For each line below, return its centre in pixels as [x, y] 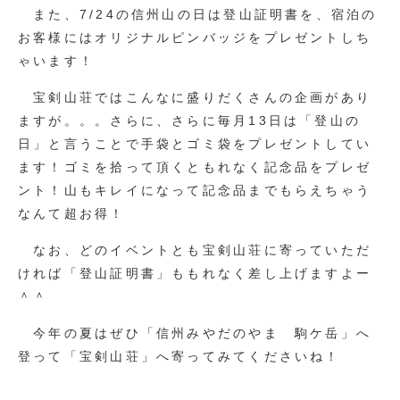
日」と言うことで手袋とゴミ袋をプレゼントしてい [195, 143]
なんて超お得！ [72, 213]
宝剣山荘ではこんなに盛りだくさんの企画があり [195, 97]
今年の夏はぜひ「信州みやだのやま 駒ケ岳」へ [195, 333]
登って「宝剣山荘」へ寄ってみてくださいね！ [179, 356]
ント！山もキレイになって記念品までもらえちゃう [195, 190]
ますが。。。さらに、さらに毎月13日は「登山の [190, 120]
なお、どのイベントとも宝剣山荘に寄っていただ [195, 250]
